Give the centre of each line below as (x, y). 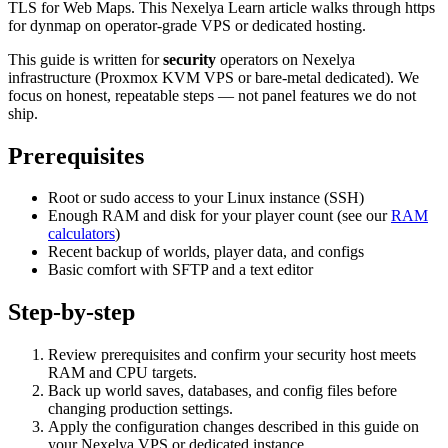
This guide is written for (85, 59)
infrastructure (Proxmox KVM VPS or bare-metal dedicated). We (213, 77)
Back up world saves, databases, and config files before (222, 391)
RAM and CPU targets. (122, 373)
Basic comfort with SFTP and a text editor (180, 270)
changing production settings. (140, 409)
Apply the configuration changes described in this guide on (233, 427)
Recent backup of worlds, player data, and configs (206, 252)
